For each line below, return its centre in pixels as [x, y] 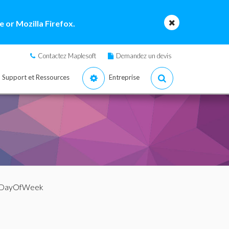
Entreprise [124, 77]
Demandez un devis [144, 56]
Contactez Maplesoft [67, 56]
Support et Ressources [36, 77]
